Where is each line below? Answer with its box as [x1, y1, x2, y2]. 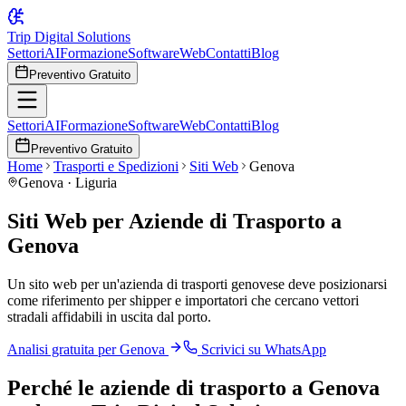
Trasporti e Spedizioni [53, 159, 179, 174]
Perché [7, 375, 78, 400]
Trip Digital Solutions [7, 29, 130, 44]
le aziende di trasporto [78, 375, 286, 400]
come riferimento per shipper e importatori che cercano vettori [7, 292, 359, 308]
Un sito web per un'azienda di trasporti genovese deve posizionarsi [7, 275, 387, 292]
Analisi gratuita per [7, 341, 120, 357]
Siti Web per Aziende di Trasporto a [7, 208, 342, 233]
